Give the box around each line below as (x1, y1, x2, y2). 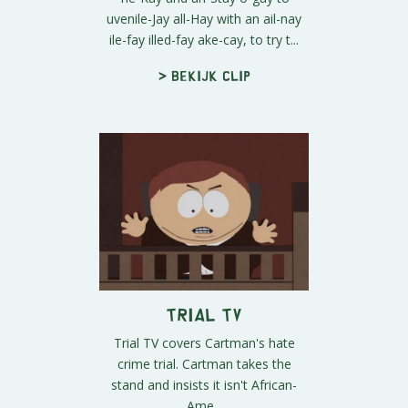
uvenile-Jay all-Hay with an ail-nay (107, 10, 301, 28)
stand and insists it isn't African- (111, 375, 297, 393)
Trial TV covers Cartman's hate (113, 333, 295, 352)
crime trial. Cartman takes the (117, 354, 291, 372)
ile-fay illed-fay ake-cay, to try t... (109, 31, 299, 49)
